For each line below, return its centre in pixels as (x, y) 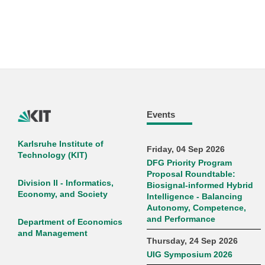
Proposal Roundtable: (191, 174)
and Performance (181, 219)
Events (161, 115)
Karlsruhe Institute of (60, 144)
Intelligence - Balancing (195, 196)
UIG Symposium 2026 (190, 255)
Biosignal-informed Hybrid (200, 185)
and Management (52, 233)
